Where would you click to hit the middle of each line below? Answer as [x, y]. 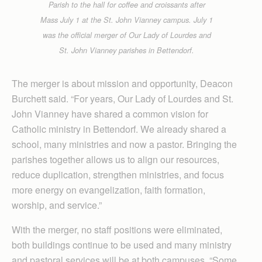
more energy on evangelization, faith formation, [108, 189]
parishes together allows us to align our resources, [116, 159]
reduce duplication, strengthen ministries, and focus [118, 174]
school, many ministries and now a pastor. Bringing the [124, 144]
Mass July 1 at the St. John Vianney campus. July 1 [127, 20]
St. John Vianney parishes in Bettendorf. [127, 50]
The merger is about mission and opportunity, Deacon [122, 83]
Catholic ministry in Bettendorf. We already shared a [119, 129]
